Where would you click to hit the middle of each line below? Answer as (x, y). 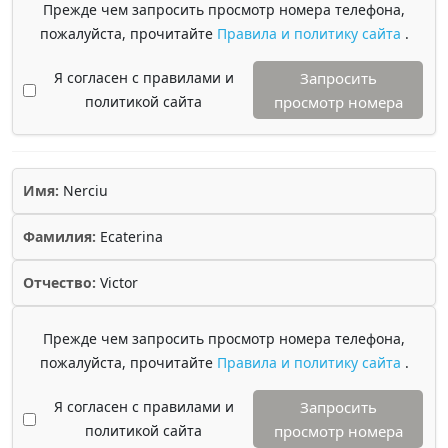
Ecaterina (129, 236)
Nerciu (83, 190)
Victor (117, 282)
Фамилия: (59, 236)
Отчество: (59, 282)
